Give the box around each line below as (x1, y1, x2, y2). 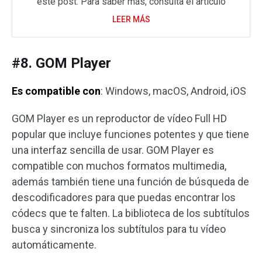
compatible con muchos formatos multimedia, (12, 160, 226, 173)
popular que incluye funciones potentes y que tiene (12, 128, 249, 141)
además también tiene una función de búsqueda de (12, 175, 249, 188)
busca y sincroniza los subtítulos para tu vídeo (12, 223, 226, 236)
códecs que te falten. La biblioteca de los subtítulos (12, 207, 250, 220)
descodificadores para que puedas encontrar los (12, 191, 236, 204)
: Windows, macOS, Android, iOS (101, 85, 246, 98)
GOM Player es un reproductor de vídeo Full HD (12, 112, 227, 125)
